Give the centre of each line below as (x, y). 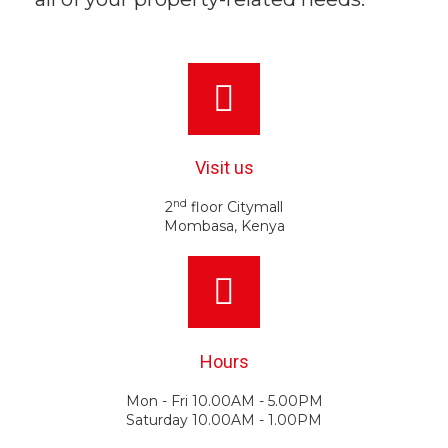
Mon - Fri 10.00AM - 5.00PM (224, 401)
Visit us (224, 168)
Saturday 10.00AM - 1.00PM (224, 420)
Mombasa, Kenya (224, 226)
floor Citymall (235, 207)
